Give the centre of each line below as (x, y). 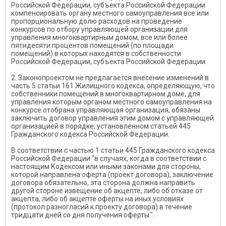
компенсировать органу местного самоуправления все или (110, 13)
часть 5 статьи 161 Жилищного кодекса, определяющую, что (113, 86)
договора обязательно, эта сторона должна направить (103, 183)
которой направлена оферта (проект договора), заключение (112, 175)
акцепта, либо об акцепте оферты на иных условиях (97, 199)
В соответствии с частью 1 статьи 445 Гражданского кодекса (113, 150)
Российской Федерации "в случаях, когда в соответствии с (109, 158)
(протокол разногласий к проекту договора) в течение (102, 207)
